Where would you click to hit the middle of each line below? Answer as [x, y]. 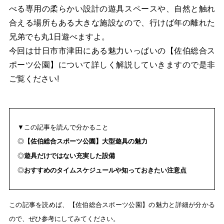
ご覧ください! [34, 78]
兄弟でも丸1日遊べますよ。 [59, 36]
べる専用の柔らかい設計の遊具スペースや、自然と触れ [112, 8]
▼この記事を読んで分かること [63, 127]
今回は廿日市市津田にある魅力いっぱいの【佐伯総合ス [112, 50]
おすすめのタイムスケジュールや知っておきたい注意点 [105, 170]
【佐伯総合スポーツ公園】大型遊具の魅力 [85, 141]
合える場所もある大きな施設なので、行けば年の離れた [112, 22]
